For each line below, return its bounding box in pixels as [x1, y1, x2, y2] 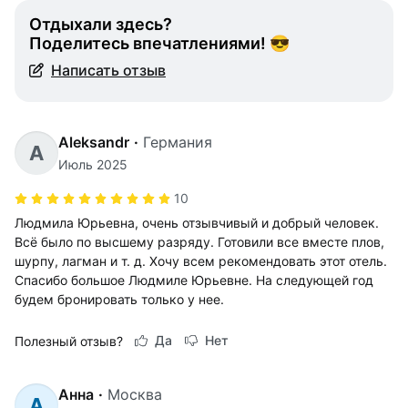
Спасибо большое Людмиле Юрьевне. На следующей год [15, 272, 373, 288]
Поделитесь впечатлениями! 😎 [29, 34, 290, 53]
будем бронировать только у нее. [15, 291, 224, 307]
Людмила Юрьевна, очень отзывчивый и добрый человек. [15, 215, 379, 230]
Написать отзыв [51, 61, 166, 79]
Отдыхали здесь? [29, 15, 172, 34]
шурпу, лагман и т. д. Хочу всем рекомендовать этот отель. [15, 253, 387, 269]
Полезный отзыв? [15, 332, 123, 349]
